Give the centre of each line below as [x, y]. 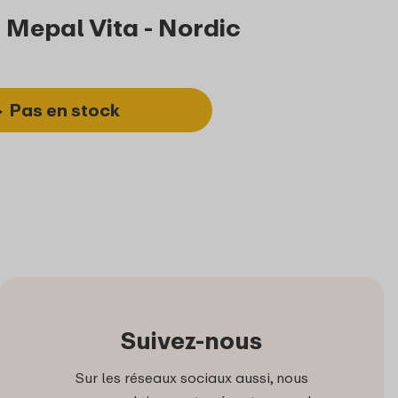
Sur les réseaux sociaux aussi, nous [191, 378]
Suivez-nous [191, 341]
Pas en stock [64, 110]
